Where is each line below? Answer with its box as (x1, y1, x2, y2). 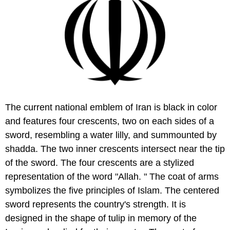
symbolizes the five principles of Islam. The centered (5, 185, 219, 196)
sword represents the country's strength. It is (5, 199, 186, 209)
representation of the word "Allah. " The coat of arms (5, 171, 219, 182)
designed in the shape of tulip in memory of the (5, 213, 197, 223)
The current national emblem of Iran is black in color (5, 102, 217, 112)
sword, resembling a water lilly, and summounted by (5, 129, 217, 140)
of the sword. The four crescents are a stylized (5, 157, 194, 168)
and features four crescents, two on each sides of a (5, 116, 214, 126)
